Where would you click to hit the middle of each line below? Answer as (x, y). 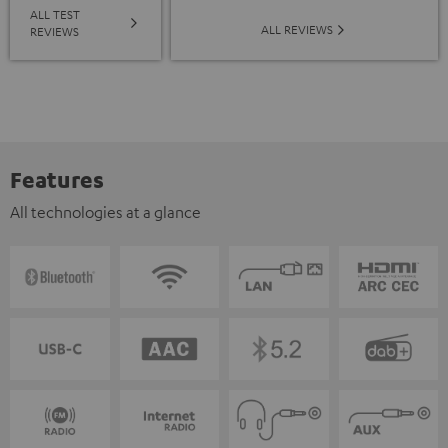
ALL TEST (55, 14)
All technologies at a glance (105, 212)
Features (57, 179)
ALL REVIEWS (297, 29)
